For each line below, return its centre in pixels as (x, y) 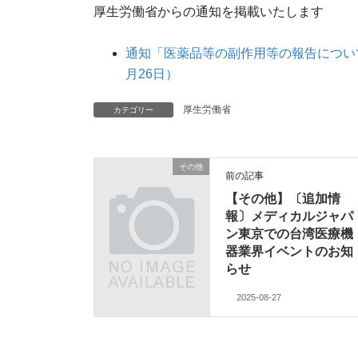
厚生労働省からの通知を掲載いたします (209, 12)
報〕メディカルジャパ (290, 217)
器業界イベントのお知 (290, 252)
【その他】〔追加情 (283, 199)
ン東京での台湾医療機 (290, 234)
